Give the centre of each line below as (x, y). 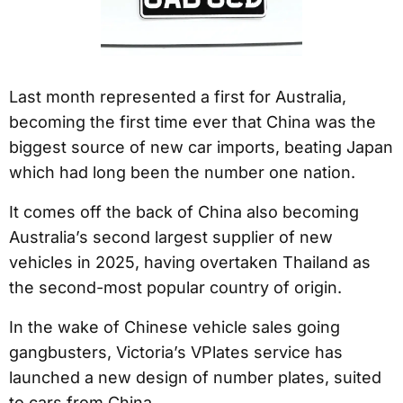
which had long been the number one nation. (182, 173)
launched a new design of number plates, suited (195, 378)
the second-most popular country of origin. (175, 288)
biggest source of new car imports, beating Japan (201, 148)
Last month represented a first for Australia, (178, 97)
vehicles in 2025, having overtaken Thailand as (190, 263)
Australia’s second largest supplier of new (171, 237)
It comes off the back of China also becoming (184, 212)
